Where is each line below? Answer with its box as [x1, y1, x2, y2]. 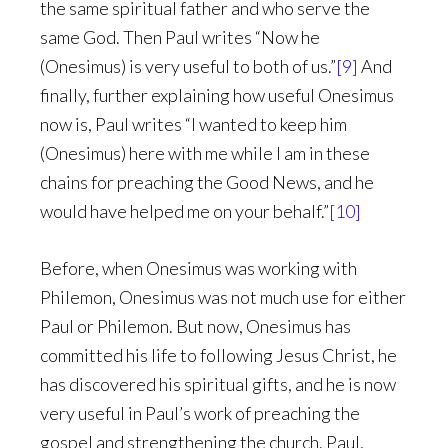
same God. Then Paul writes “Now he [40, 26, 320, 48]
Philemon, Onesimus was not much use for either [40, 286, 406, 308]
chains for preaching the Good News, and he [40, 171, 374, 193]
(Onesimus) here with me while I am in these [40, 142, 370, 164]
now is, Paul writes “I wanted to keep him [40, 113, 347, 135]
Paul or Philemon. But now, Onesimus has [40, 315, 351, 337]
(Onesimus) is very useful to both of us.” [40, 55, 336, 77]
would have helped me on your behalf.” [40, 200, 329, 222]
